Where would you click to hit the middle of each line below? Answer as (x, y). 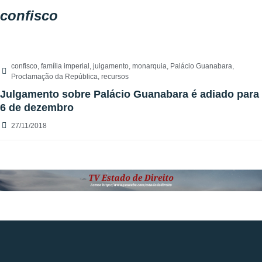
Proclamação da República (54, 77)
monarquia (149, 66)
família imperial (65, 66)
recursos (115, 77)
